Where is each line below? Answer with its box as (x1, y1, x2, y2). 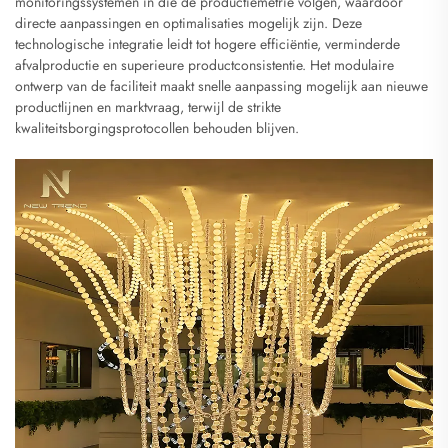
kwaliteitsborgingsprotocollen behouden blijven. (15, 117, 299, 138)
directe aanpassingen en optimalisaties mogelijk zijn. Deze (15, 12, 362, 33)
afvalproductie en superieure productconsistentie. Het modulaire (15, 54, 394, 75)
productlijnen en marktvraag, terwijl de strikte (15, 96, 281, 117)
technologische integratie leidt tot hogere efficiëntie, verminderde (15, 33, 400, 54)
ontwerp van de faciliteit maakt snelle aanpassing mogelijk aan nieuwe (15, 75, 428, 96)
